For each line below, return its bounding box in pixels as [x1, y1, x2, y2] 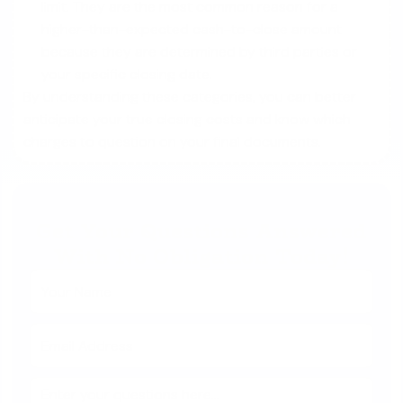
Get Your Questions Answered [36, 216, 367, 246]
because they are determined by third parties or [41, 42, 358, 61]
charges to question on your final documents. [23, 132, 322, 151]
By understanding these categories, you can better [23, 87, 357, 106]
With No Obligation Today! [53, 241, 350, 272]
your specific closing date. [41, 65, 213, 84]
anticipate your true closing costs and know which [23, 110, 352, 129]
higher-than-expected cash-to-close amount [41, 20, 343, 39]
